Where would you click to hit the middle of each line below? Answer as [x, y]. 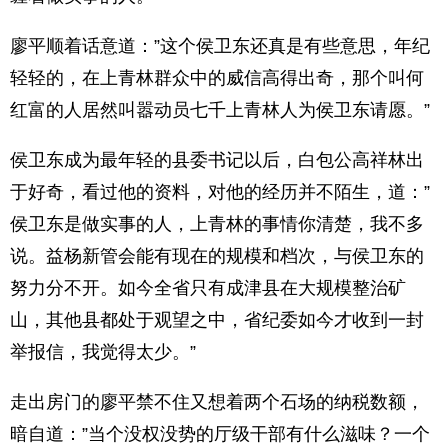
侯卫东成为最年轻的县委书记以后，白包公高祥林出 [217, 160]
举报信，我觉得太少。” [103, 352]
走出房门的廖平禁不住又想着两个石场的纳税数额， [217, 402]
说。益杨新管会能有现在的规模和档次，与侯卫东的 [217, 256]
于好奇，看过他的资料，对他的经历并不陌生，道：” [220, 192]
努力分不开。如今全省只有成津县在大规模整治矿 [208, 288]
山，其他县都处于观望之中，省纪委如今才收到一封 [217, 320]
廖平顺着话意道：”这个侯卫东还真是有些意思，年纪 [220, 46]
